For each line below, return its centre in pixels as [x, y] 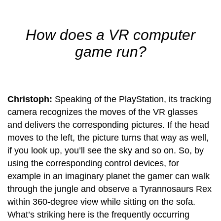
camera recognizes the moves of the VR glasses [103, 112]
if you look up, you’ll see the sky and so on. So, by [106, 150]
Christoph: [30, 99]
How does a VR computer [110, 35]
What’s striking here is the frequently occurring [98, 214]
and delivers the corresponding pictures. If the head [108, 125]
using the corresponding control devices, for [93, 163]
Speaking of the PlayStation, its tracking [132, 99]
